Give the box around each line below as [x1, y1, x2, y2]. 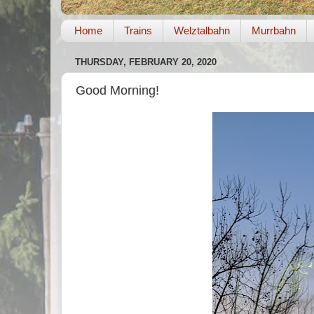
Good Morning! [76, 83, 159, 97]
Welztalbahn [173, 25, 230, 37]
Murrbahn [251, 25, 296, 37]
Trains [123, 25, 152, 37]
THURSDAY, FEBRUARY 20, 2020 [75, 57, 217, 68]
